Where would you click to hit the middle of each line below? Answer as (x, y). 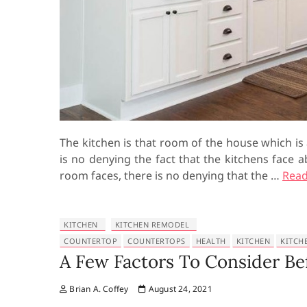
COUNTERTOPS (157, 241)
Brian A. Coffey (98, 289)
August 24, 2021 (179, 289)
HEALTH (211, 241)
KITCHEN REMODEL (152, 225)
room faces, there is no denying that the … (171, 176)
